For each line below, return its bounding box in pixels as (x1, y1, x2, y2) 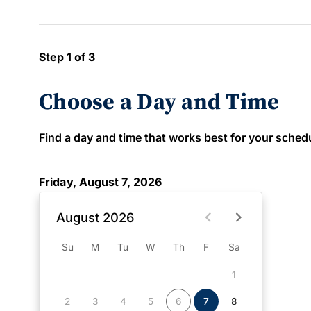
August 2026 (56, 209, 135, 225)
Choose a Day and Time (39, 89, 280, 117)
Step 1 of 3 (39, 50, 95, 64)
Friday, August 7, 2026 (39, 175, 162, 189)
